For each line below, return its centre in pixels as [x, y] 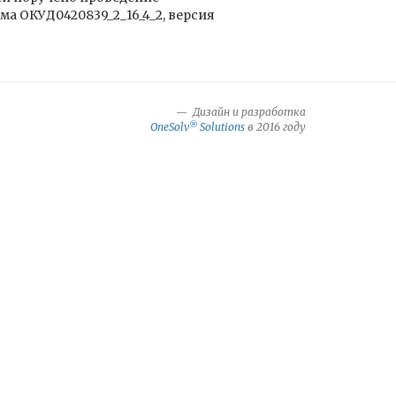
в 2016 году [275, 127]
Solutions [221, 127]
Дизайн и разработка [248, 112]
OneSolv [170, 127]
